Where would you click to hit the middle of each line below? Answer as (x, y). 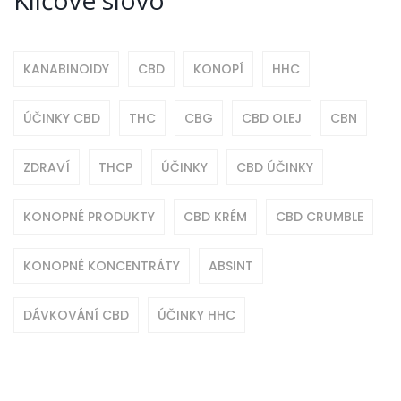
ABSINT (231, 266)
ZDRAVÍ (47, 168)
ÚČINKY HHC (196, 316)
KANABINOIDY (66, 69)
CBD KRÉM (215, 217)
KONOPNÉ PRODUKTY (89, 217)
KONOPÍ (218, 69)
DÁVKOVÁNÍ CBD (76, 316)
